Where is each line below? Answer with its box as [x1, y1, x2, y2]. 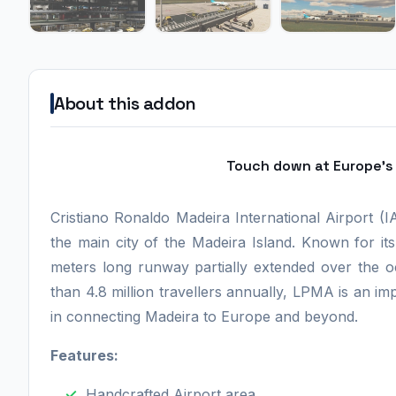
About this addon [54, 92, 195, 116]
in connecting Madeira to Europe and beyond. [50, 308, 358, 326]
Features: [50, 346, 118, 365]
